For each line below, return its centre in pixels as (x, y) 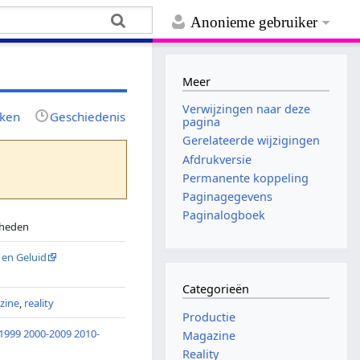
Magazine (209, 336)
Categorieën (216, 289)
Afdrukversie (217, 159)
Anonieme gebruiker (254, 22)
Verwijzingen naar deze (247, 109)
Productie (209, 317)
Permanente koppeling (246, 178)
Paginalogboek (224, 215)
